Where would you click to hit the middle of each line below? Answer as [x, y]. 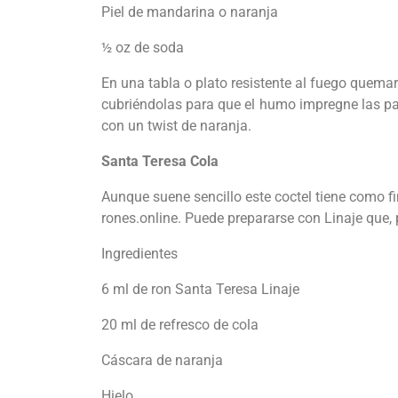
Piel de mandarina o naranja [190, 12]
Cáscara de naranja [162, 361]
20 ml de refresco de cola [180, 325]
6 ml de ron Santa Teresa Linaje [200, 290]
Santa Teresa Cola [160, 162]
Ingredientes [139, 254]
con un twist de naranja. [176, 126]
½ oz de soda [143, 48]
